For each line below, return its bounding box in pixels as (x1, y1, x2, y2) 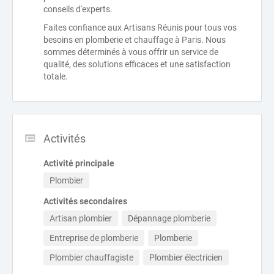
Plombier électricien (149, 252, 223, 262)
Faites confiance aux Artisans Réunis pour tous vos (43, 22, 237, 32)
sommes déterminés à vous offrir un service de (43, 46, 218, 57)
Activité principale (43, 158, 114, 168)
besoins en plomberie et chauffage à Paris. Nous (43, 34, 226, 45)
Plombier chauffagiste (50, 252, 133, 262)
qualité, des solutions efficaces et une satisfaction (43, 59, 231, 69)
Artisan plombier (50, 213, 112, 223)
